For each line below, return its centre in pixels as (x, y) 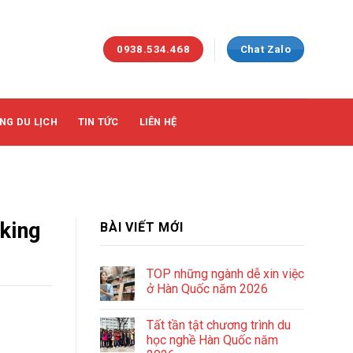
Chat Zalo (266, 49)
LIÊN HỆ (158, 122)
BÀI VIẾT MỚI (142, 227)
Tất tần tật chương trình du (219, 325)
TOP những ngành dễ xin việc (225, 274)
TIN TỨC (98, 122)
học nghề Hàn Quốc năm (212, 340)
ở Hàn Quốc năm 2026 (207, 289)
